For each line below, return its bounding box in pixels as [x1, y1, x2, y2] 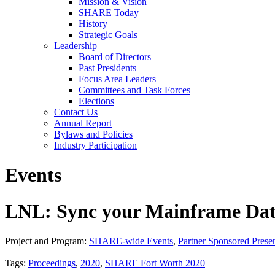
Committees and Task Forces [79, 85, 190, 95]
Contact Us [54, 107, 98, 117]
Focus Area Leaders [79, 74, 156, 84]
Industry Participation [54, 140, 137, 150]
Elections [79, 96, 114, 106]
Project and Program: [5, 236, 89, 247]
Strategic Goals [79, 29, 137, 40]
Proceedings [28, 258, 76, 269]
